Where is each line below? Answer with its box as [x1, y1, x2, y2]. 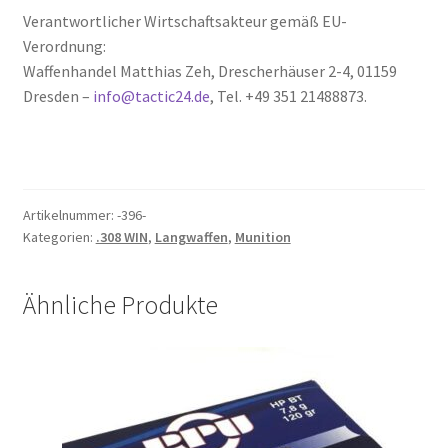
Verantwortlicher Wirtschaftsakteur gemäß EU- [22, 10, 347, 31]
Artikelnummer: [22, 206, 117, 225]
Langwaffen [154, 228, 228, 247]
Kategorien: [22, 228, 96, 247]
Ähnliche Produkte [22, 289, 218, 322]
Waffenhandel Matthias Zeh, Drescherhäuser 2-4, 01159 [22, 60, 397, 81]
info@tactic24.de [92, 85, 210, 106]
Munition [234, 228, 291, 247]
